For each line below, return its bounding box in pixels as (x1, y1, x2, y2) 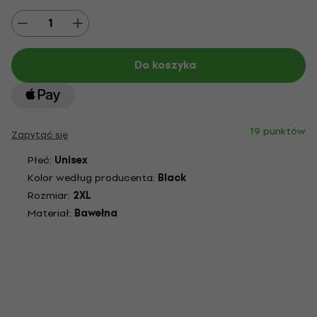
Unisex (54, 152, 88, 168)
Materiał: (28, 205, 74, 221)
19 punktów (250, 123, 306, 139)
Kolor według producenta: (28, 170, 158, 186)
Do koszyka (134, 57, 196, 74)
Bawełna (74, 205, 117, 221)
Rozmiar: (28, 188, 73, 204)
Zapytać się (11, 127, 68, 142)
